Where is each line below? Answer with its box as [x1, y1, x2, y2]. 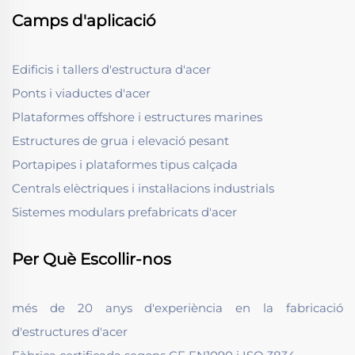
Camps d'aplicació [12, 11, 156, 31]
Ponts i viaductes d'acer [12, 86, 151, 101]
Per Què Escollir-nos [12, 250, 171, 269]
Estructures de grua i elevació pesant [12, 133, 229, 149]
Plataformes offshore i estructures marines [12, 109, 262, 125]
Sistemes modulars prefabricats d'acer [12, 204, 237, 220]
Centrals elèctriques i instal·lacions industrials [12, 181, 274, 197]
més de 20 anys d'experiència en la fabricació [12, 300, 343, 316]
